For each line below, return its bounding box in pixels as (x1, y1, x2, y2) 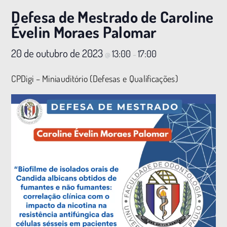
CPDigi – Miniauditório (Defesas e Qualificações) (11, 72, 178, 84)
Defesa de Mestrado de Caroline (11, 7, 214, 26)
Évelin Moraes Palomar (11, 22, 157, 42)
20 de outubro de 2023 (11, 46, 105, 60)
